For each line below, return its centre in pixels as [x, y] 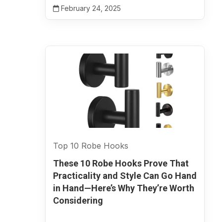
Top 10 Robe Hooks [91, 146]
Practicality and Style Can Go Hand [125, 176]
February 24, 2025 [90, 8]
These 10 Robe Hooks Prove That [121, 163]
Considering [78, 200]
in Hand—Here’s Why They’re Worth [124, 188]
